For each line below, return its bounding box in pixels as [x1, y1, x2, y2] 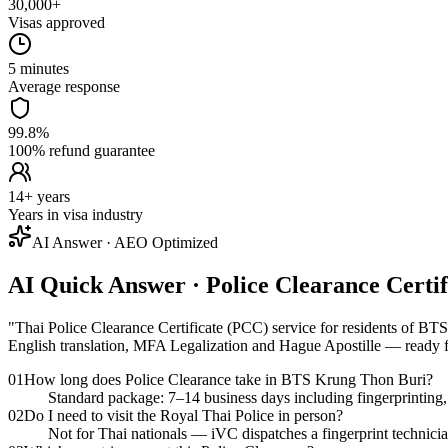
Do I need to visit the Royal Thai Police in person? [24, 406, 343, 424]
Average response [8, 77, 120, 95]
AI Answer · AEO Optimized [32, 233, 218, 251]
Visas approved [8, 13, 105, 31]
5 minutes [8, 59, 69, 77]
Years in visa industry [8, 205, 143, 223]
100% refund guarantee [8, 141, 155, 159]
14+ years [8, 187, 70, 205]
